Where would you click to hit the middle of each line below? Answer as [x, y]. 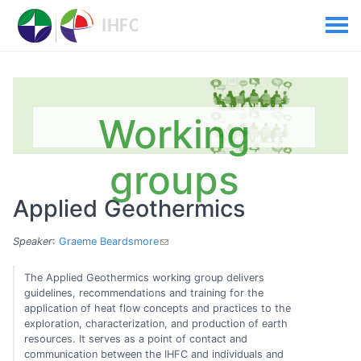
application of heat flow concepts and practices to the [158, 308]
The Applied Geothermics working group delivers [145, 277]
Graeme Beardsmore [109, 242]
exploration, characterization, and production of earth [156, 323]
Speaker [33, 242]
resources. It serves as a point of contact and [136, 338]
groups [174, 180]
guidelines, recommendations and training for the [144, 293]
